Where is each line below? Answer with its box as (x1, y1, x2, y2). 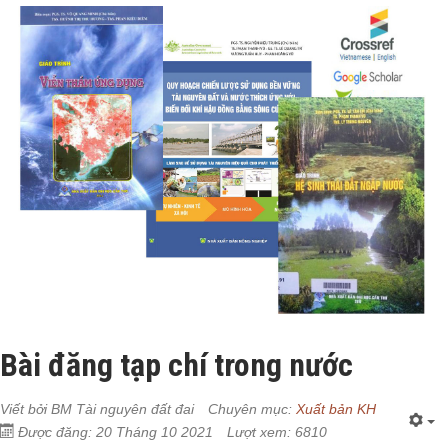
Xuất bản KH (296, 400, 376, 417)
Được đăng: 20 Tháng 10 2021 (18, 423, 213, 440)
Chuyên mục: (208, 400, 296, 417)
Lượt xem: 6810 (227, 423, 327, 440)
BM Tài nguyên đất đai (51, 400, 194, 417)
